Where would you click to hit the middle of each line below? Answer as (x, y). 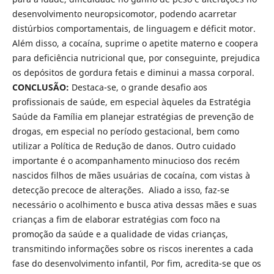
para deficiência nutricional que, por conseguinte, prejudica (136, 57)
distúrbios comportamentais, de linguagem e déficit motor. (134, 28)
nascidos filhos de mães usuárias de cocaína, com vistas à (131, 175)
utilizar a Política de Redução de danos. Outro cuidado (124, 146)
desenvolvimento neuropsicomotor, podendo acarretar (124, 13)
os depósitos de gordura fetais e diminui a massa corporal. (133, 72)
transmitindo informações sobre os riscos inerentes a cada (132, 248)
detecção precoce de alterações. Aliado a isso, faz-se (120, 190)
